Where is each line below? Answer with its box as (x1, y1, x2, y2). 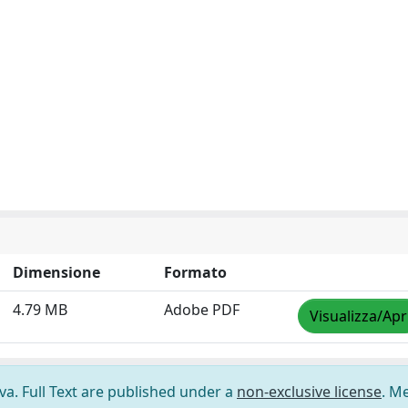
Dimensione (13, 262, 100, 282)
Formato (164, 262, 227, 282)
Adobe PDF (164, 300, 240, 320)
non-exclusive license (237, 382, 382, 402)
